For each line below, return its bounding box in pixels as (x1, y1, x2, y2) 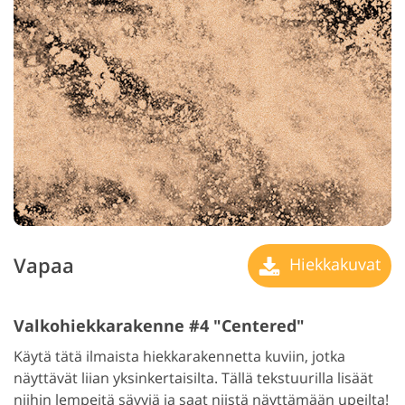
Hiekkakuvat (285, 252, 381, 275)
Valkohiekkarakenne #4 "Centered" (14, 314, 305, 336)
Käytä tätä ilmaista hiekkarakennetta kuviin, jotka (14, 345, 345, 366)
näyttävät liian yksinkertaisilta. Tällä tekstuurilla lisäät (14, 367, 373, 388)
